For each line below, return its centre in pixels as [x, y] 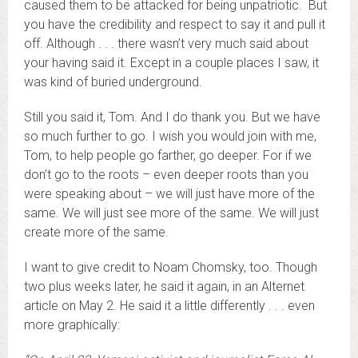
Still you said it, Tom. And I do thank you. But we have [172, 117]
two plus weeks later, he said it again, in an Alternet [164, 286]
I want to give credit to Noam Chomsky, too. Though [171, 267]
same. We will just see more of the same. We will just [171, 213]
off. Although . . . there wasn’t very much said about [166, 44]
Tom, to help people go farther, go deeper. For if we [168, 155]
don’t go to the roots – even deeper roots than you [166, 175]
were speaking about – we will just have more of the [169, 194]
